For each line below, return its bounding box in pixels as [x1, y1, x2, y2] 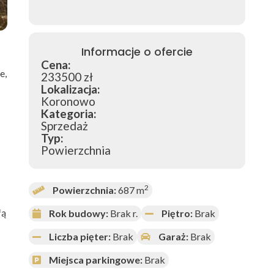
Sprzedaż [41, 119, 88, 133]
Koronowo [41, 94, 95, 109]
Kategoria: [41, 106, 97, 121]
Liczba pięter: [49, 231, 111, 243]
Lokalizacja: [41, 82, 100, 97]
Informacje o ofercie [81, 44, 193, 60]
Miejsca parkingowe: [49, 254, 143, 266]
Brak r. [108, 207, 138, 220]
